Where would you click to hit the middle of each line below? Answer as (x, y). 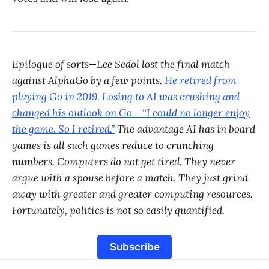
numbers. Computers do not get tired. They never (124, 161)
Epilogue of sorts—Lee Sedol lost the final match (121, 64)
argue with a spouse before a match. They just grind (130, 177)
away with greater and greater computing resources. (132, 194)
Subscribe (134, 246)
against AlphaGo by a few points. (88, 80)
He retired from (201, 80)
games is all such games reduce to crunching (113, 145)
